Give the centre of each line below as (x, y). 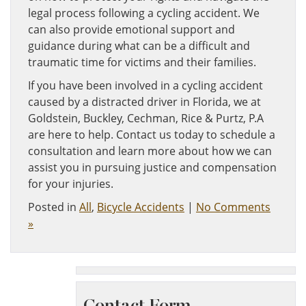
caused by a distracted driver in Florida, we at (144, 102)
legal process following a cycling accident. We (144, 13)
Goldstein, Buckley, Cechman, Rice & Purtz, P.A (146, 118)
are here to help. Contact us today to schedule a (152, 135)
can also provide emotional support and (131, 29)
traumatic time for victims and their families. (142, 62)
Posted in (54, 207)
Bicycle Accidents (141, 207)
